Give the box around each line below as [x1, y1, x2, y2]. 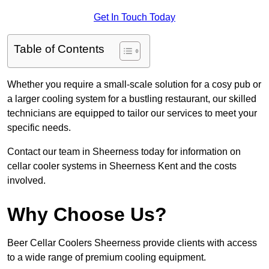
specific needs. [7, 122, 71, 133]
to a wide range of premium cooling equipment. [7, 252, 206, 263]
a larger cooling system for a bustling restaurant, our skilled [7, 94, 256, 104]
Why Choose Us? [7, 204, 167, 226]
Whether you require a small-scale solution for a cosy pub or [7, 79, 261, 90]
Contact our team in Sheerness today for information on [7, 147, 241, 157]
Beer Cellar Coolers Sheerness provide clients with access [7, 238, 257, 249]
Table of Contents [14, 43, 104, 56]
